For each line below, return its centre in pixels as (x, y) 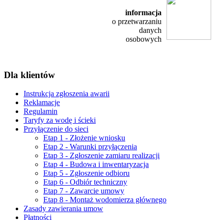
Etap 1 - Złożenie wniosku (84, 138)
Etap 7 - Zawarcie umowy (84, 191)
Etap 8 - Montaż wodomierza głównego (105, 200)
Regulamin (41, 111)
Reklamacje (42, 103)
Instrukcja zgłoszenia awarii (67, 94)
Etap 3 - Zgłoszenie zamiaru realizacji (101, 156)
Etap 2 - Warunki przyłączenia (90, 147)
